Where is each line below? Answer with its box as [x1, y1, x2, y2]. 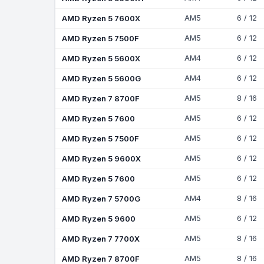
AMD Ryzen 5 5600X [61, 53, 140, 63]
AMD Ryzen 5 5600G [61, 73, 141, 83]
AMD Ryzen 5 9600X [61, 153, 141, 163]
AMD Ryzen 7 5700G [61, 193, 140, 203]
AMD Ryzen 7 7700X [61, 233, 140, 243]
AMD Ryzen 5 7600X [61, 13, 140, 23]
